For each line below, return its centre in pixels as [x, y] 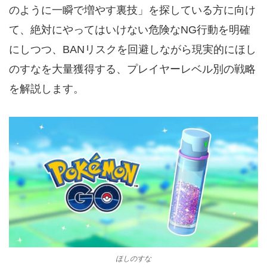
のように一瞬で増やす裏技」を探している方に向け [132, 10]
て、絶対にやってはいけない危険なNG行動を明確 [130, 30]
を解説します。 [46, 89]
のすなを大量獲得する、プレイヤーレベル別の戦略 [132, 69]
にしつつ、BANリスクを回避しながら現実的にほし [133, 49]
